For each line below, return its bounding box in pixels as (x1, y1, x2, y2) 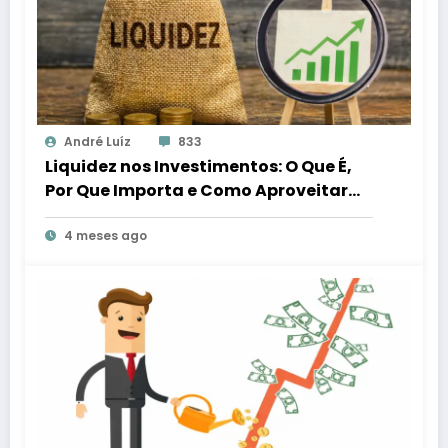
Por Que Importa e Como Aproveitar (45, 179, 348, 203)
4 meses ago (64, 227, 147, 245)
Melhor (45, 203, 104, 227)
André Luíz (64, 133, 131, 151)
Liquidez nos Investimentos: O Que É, (45, 155, 352, 179)
